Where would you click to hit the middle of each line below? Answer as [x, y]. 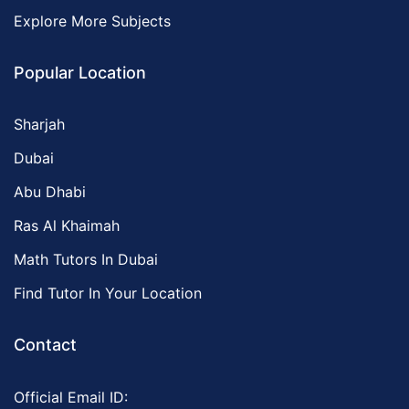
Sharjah [39, 124]
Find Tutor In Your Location [108, 293]
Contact [45, 345]
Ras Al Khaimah [67, 225]
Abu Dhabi [50, 192]
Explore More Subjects [92, 21]
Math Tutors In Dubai [86, 259]
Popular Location [80, 73]
